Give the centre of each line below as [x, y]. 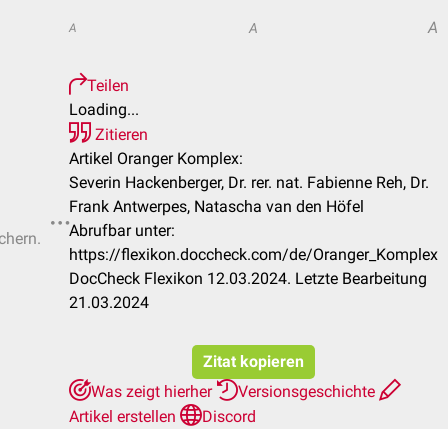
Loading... [104, 109]
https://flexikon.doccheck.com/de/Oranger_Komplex [253, 254]
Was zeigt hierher [153, 391]
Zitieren [119, 134]
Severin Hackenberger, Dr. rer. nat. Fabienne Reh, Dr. [249, 182]
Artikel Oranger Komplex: [156, 158]
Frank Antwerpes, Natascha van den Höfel [216, 206]
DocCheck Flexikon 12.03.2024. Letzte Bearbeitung [248, 278]
